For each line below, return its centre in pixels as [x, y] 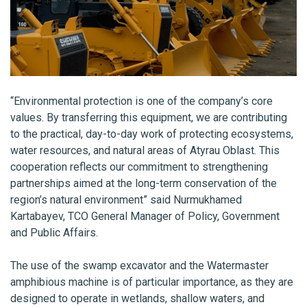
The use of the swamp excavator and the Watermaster [139, 266]
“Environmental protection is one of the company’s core [142, 101]
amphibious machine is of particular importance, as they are [152, 282]
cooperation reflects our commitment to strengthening [139, 167]
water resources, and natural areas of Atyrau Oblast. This [145, 151]
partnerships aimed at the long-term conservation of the [144, 184]
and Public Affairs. [56, 233]
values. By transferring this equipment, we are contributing [149, 118]
